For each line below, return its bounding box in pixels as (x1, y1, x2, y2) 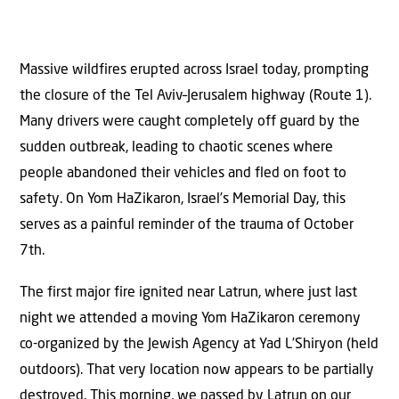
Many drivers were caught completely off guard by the (20, 114, 360, 129)
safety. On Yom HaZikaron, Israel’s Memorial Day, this (20, 191, 346, 207)
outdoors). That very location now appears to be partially (20, 363, 374, 379)
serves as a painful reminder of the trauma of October (20, 217, 354, 232)
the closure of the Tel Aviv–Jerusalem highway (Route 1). (20, 88, 371, 103)
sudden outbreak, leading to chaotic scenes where (20, 140, 333, 155)
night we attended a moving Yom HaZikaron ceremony (20, 312, 361, 327)
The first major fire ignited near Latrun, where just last (20, 286, 357, 301)
